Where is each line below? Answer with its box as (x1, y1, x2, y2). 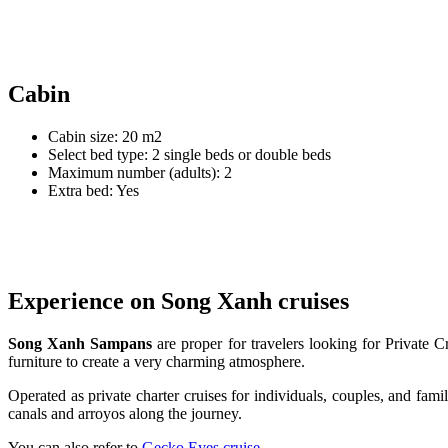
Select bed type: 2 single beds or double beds (48, 145, 331, 163)
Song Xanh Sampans (8, 334, 153, 352)
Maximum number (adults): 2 (48, 163, 232, 181)
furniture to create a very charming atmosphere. (8, 352, 305, 370)
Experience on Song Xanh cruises (8, 287, 349, 314)
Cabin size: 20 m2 (48, 127, 162, 145)
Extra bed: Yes (48, 181, 139, 199)
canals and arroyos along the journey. (8, 404, 242, 422)
